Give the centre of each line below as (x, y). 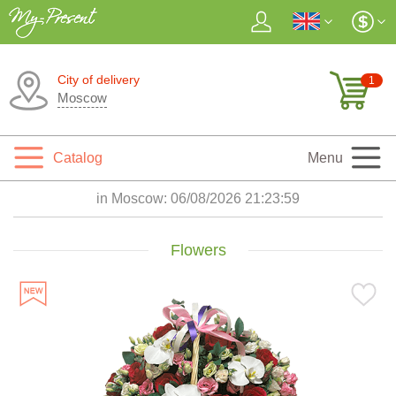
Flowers (198, 250)
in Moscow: (133, 198)
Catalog (78, 158)
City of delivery (99, 80)
